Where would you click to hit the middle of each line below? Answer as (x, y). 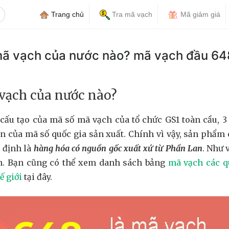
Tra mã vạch (131, 14)
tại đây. (37, 177)
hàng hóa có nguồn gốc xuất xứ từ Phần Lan (118, 148)
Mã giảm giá (199, 14)
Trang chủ (66, 14)
